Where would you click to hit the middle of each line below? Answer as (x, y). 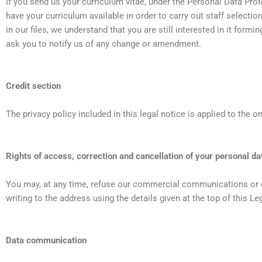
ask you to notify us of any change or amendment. (104, 44)
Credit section (33, 86)
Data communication (46, 241)
